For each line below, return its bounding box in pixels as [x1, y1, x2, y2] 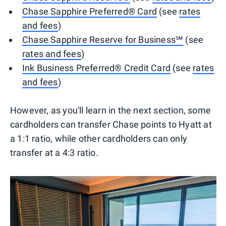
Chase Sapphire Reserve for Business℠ [22, 34, 184, 45]
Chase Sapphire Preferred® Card [22, 6, 157, 17]
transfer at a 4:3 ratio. [10, 147, 98, 158]
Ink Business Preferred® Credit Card [22, 62, 171, 73]
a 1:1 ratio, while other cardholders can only [10, 133, 188, 144]
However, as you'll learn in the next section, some [10, 104, 211, 116]
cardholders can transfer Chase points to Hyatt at [10, 119, 212, 130]
